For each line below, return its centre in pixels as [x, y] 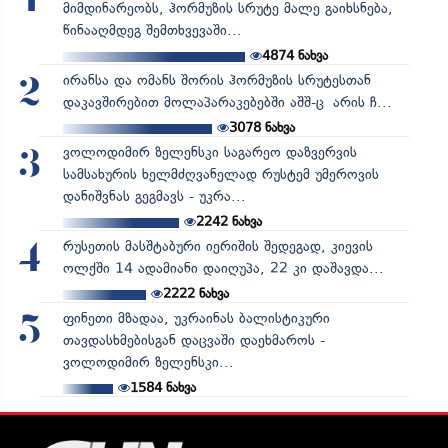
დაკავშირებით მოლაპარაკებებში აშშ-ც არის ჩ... [227, 102]
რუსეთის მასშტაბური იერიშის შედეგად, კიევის [217, 246]
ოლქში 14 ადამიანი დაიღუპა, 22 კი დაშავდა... [223, 268]
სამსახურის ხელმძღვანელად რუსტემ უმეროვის [220, 174]
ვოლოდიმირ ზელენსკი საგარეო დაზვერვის [209, 152]
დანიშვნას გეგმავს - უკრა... [154, 196]
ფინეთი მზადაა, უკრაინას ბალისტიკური [196, 318]
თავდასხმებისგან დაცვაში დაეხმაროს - [193, 340]
